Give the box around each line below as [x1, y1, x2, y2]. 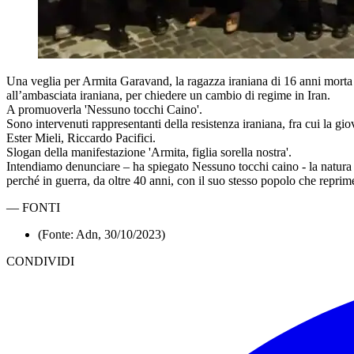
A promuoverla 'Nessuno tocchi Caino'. [6, 102, 202, 116]
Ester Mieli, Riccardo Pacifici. [6, 130, 156, 145]
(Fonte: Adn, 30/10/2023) [38, 227, 165, 241]
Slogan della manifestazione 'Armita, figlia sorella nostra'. [6, 145, 292, 159]
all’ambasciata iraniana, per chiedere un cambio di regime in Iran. [6, 88, 330, 102]
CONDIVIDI [6, 254, 74, 268]
